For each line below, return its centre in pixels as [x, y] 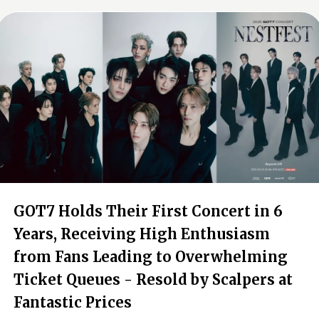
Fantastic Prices [73, 302]
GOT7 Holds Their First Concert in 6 [148, 211]
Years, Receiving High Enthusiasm [142, 234]
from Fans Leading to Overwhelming [151, 257]
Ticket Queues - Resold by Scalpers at [153, 279]
